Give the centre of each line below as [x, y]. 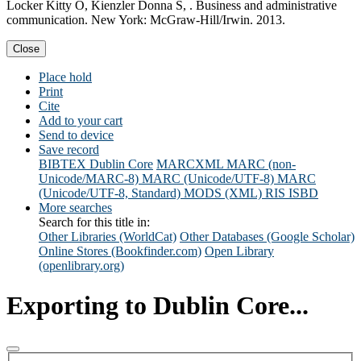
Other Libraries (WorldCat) [108, 237]
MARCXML [190, 164]
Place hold [65, 77]
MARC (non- [261, 164]
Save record [69, 150]
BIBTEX [62, 164]
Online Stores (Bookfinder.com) [120, 251]
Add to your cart [81, 121]
